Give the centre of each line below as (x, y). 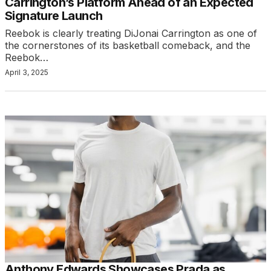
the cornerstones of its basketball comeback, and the (128, 46)
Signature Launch (54, 16)
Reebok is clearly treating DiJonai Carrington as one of (131, 34)
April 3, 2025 (27, 73)
